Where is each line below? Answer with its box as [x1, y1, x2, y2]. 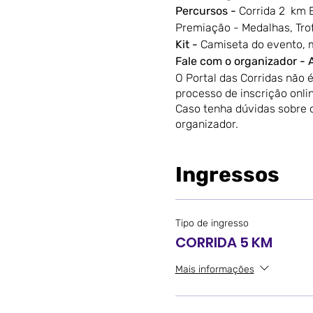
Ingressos [175, 162, 279, 187]
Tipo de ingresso [175, 217, 249, 229]
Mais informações [175, 263, 254, 275]
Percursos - [175, 4, 239, 17]
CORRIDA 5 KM [175, 233, 272, 252]
